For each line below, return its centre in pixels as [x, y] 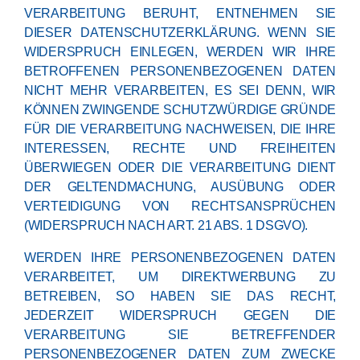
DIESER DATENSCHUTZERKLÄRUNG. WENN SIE [180, 33]
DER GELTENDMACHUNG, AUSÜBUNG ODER [180, 187]
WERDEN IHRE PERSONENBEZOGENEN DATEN [180, 258]
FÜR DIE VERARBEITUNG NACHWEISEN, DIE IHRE [180, 129]
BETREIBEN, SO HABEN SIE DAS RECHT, [180, 296]
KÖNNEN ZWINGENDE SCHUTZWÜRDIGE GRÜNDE [180, 110]
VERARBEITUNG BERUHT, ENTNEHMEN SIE [180, 13]
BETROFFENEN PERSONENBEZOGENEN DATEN [180, 71]
